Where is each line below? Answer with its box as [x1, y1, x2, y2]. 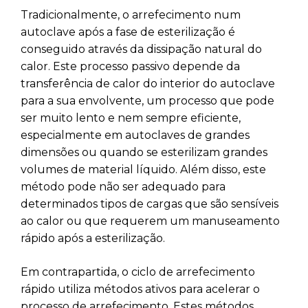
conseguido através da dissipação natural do [21, 43, 262, 56]
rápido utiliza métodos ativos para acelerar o [21, 283, 260, 296]
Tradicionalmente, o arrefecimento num [21, 8, 241, 22]
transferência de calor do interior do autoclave [21, 77, 275, 91]
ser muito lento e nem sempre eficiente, [21, 111, 241, 125]
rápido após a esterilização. [21, 232, 165, 245]
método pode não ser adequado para [21, 180, 225, 194]
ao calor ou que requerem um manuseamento [21, 214, 280, 228]
